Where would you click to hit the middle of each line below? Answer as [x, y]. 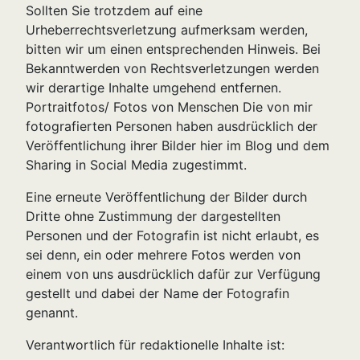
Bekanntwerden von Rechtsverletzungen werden [172, 69]
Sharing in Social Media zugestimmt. [136, 165]
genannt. [52, 313]
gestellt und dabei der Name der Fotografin [157, 294]
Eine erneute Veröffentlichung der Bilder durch [166, 197]
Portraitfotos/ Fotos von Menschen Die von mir [169, 107]
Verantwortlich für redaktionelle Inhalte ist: [155, 345]
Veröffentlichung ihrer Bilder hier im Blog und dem [178, 146]
